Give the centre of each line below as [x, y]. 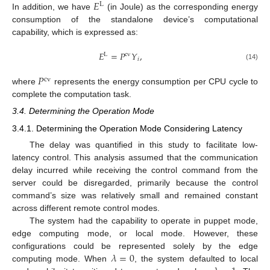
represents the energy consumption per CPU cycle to [155, 82]
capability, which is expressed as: [75, 32]
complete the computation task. [72, 94]
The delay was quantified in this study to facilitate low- [143, 144]
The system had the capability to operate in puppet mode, [143, 220]
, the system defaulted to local [196, 258]
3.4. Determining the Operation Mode [83, 111]
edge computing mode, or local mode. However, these [135, 233]
